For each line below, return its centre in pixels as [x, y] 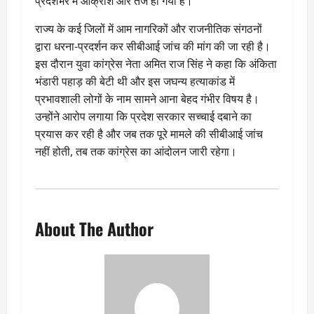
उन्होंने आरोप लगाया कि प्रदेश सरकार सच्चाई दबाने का [143, 116]
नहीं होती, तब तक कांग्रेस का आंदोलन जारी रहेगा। [136, 151]
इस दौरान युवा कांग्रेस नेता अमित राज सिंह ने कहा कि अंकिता [156, 63]
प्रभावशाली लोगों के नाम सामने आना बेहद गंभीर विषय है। [147, 98]
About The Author [94, 228]
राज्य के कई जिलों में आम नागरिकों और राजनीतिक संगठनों [149, 28]
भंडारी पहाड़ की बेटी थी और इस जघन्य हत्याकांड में [135, 81]
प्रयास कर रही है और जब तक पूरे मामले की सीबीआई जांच [149, 134]
